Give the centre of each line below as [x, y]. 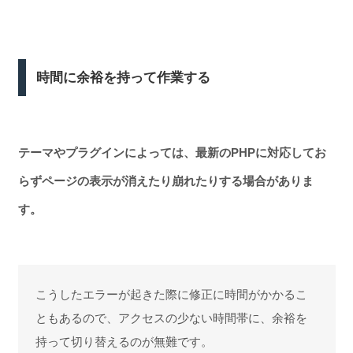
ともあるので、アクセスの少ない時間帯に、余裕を [171, 318]
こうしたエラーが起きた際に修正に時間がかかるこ [171, 294]
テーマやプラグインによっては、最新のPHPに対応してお [172, 152]
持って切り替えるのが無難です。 [124, 341]
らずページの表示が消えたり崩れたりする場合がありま [165, 180]
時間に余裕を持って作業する [124, 77]
